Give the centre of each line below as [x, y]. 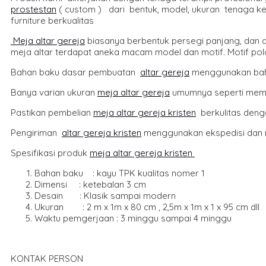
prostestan [34, 9]
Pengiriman [36, 132]
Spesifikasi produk [50, 153]
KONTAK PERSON [47, 258]
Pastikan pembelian [52, 112]
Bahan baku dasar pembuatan [75, 72]
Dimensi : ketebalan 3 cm [90, 184]
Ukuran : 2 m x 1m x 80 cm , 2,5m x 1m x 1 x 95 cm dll [147, 207]
